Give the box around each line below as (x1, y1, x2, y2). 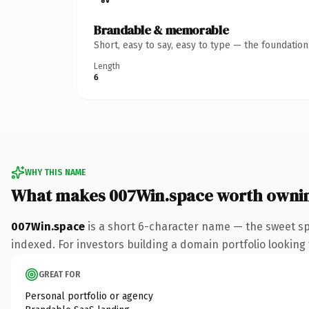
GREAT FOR (39, 269, 81, 279)
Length (94, 61, 120, 71)
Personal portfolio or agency (25, 290, 153, 302)
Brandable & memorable (94, 21, 229, 39)
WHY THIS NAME (25, 167, 86, 177)
